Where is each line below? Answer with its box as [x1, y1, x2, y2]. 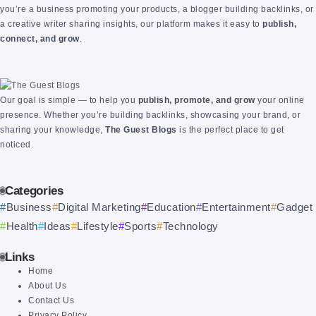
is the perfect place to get [176, 125, 284, 135]
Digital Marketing [58, 201, 141, 213]
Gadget [276, 201, 312, 213]
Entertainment [202, 201, 271, 213]
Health [6, 220, 38, 232]
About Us [28, 281, 66, 291]
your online [255, 95, 305, 105]
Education [147, 201, 196, 213]
